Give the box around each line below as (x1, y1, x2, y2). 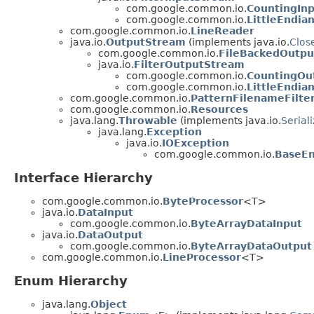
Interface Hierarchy (14, 170, 153, 186)
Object (90, 299, 127, 310)
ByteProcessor (163, 196, 243, 207)
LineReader (191, 25, 254, 37)
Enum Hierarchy (14, 273, 128, 289)
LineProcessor (163, 252, 241, 264)
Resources (191, 104, 248, 116)
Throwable (118, 115, 177, 127)
